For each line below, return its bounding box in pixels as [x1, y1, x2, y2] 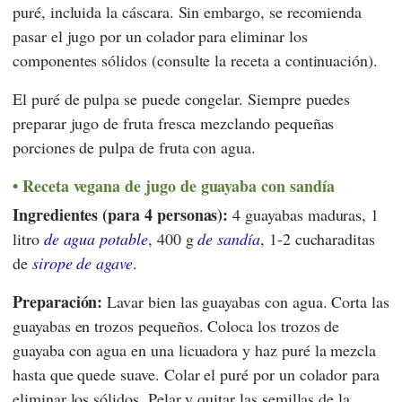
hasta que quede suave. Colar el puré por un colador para [13, 363, 380, 386]
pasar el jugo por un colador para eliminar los [13, 25, 308, 48]
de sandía [197, 228, 260, 250]
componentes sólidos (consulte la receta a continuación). [13, 49, 378, 72]
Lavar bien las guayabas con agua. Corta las [102, 291, 389, 313]
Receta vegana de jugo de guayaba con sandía [22, 174, 335, 198]
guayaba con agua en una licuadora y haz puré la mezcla [13, 339, 377, 362]
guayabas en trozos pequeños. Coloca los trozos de [13, 315, 340, 337]
